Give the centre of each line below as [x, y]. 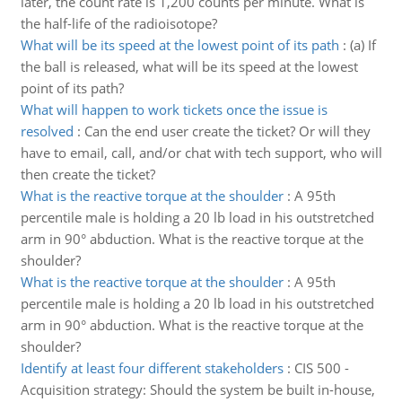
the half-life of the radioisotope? [118, 23]
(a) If [363, 45]
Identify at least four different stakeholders [152, 368]
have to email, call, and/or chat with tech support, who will [201, 153]
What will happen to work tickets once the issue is [174, 109]
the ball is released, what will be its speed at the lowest [189, 66]
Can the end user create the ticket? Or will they [227, 131]
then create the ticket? [87, 174]
